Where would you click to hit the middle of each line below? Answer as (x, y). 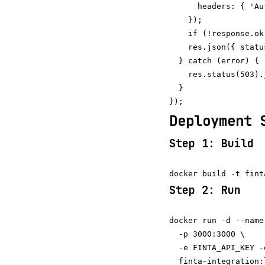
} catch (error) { (214, 61)
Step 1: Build (211, 143)
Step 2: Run (205, 190)
